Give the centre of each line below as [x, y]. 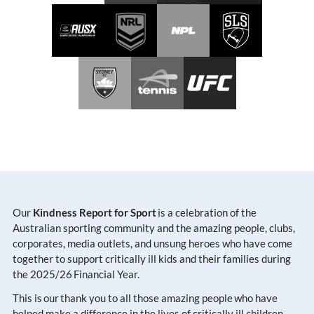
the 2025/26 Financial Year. [76, 274]
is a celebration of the [206, 213]
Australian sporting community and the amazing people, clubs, [154, 228]
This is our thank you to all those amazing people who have [145, 298]
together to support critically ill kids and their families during [152, 259]
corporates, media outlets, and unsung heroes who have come [152, 244]
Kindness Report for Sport [95, 213]
